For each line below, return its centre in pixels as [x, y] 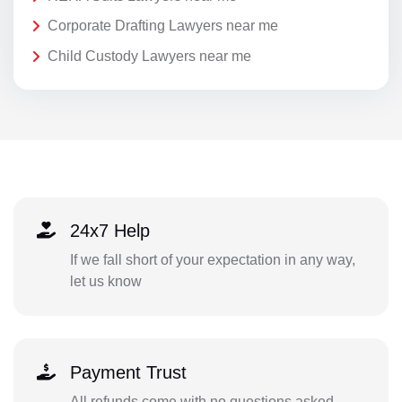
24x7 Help [109, 231]
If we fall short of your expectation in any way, [212, 260]
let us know [105, 282]
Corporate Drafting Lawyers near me [163, 26]
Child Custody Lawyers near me [149, 56]
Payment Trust [128, 373]
